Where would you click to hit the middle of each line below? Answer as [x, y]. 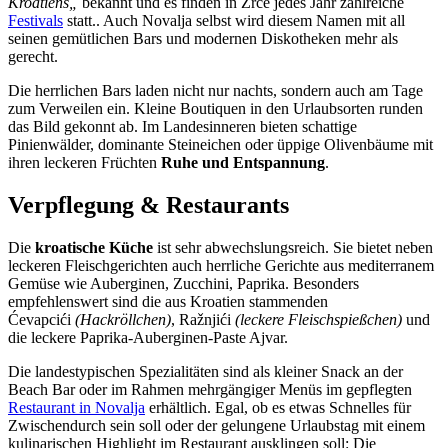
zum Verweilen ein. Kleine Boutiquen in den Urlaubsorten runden [215, 108]
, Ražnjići [203, 319]
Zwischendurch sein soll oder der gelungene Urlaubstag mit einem [216, 425]
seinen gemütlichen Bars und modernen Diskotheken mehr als [203, 38]
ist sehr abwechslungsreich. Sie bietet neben [293, 247]
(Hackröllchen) [123, 319]
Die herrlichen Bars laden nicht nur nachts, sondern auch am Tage [215, 90]
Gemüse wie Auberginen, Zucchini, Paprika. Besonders [183, 283]
